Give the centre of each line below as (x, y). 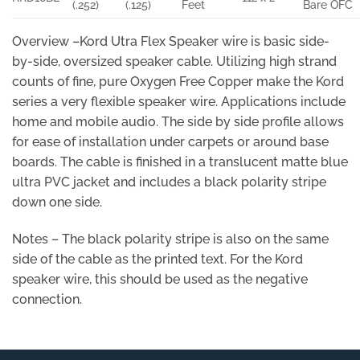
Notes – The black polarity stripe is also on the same (170, 239)
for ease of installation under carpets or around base (170, 141)
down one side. (57, 202)
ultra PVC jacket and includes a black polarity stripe (169, 182)
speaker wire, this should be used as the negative (160, 279)
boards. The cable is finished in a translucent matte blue (180, 162)
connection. (47, 299)
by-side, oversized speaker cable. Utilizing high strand (174, 61)
